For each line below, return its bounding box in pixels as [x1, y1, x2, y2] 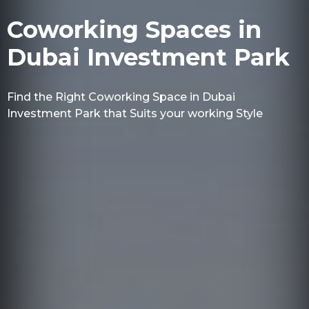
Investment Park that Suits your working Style [6, 107, 263, 121]
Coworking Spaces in [6, 15, 261, 45]
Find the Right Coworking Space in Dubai [6, 90, 235, 104]
